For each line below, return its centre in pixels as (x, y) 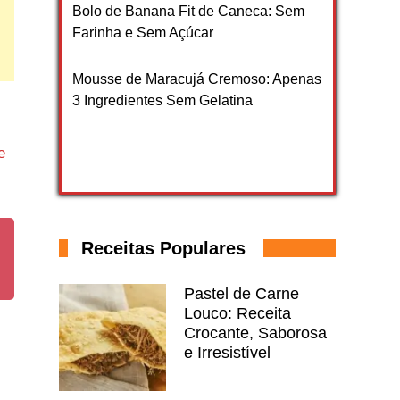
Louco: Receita (237, 313)
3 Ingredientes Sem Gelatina (162, 100)
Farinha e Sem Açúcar (143, 32)
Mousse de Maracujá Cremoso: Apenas (197, 79)
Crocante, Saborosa (255, 333)
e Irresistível (227, 352)
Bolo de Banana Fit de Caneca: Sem (188, 11)
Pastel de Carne (242, 293)
